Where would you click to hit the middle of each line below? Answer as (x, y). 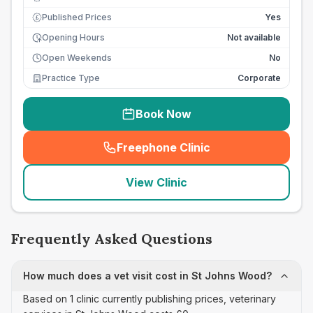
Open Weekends (77, 58)
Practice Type (71, 78)
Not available (254, 37)
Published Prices (77, 17)
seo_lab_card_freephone (229, 155)
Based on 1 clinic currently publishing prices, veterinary (150, 299)
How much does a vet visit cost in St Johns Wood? (147, 276)
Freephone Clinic (163, 147)
